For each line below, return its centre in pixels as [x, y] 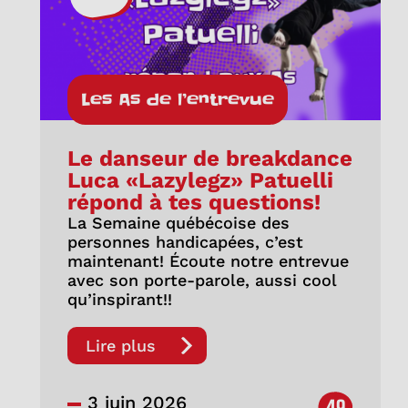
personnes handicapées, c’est [185, 241]
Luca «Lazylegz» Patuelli [200, 180]
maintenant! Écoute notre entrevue [208, 260]
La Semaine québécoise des [178, 222]
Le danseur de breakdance [209, 158]
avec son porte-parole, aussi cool [201, 280]
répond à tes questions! [194, 202]
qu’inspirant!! [119, 299]
